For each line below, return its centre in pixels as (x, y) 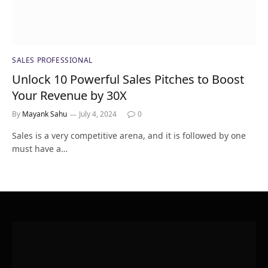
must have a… (40, 149)
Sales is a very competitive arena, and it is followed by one (129, 136)
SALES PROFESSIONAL (52, 60)
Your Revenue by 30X (69, 96)
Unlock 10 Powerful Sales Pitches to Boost (128, 80)
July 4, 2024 (98, 114)
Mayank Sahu (45, 114)
